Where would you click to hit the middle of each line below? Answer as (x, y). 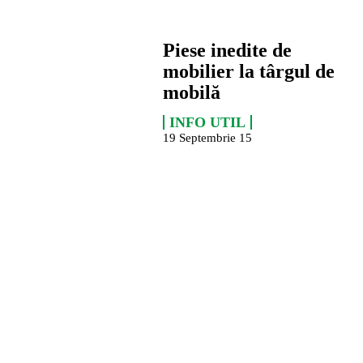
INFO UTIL (207, 123)
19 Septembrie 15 (207, 138)
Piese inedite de (227, 51)
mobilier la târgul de (248, 72)
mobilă (191, 93)
